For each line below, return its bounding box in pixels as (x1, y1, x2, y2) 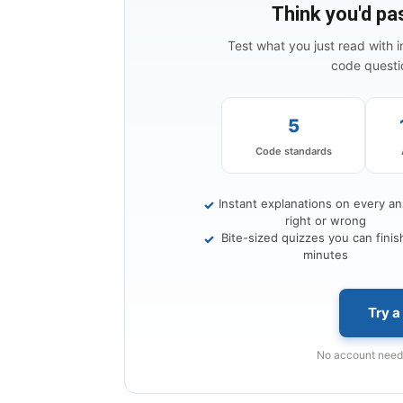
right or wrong (285, 213, 366, 228)
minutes (303, 247, 348, 263)
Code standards (255, 145, 332, 158)
